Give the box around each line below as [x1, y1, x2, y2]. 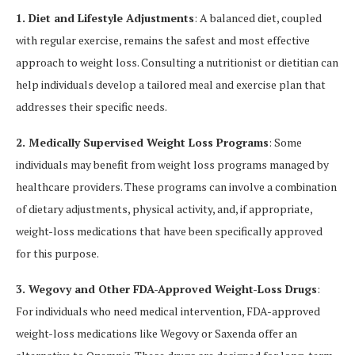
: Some [269, 135, 302, 151]
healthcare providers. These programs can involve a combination [16, 179, 337, 195]
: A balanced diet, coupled [194, 10, 322, 26]
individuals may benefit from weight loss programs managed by [16, 157, 329, 173]
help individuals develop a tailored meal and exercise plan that [16, 77, 326, 93]
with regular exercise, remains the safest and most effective [16, 32, 310, 48]
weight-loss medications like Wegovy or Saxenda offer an [16, 326, 297, 342]
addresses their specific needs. [16, 99, 167, 115]
